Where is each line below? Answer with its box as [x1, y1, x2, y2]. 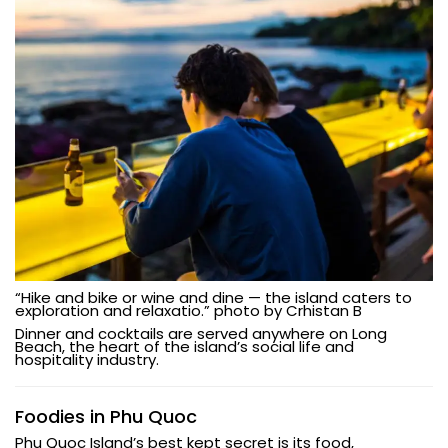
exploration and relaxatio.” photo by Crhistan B [15, 299, 362, 321]
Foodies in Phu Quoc [15, 403, 197, 429]
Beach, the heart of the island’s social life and [15, 335, 354, 357]
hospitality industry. [15, 348, 159, 370]
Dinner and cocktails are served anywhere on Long [15, 322, 387, 344]
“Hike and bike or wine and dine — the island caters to [15, 286, 412, 308]
